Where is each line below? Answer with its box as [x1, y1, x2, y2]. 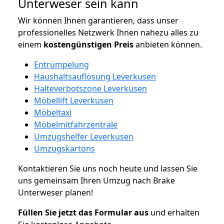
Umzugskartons [34, 142, 95, 154]
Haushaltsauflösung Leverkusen [34, 70, 156, 82]
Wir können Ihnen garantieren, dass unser [18, 14, 178, 26]
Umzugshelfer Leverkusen [34, 130, 133, 142]
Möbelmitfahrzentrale [34, 118, 117, 130]
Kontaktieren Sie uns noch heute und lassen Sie [18, 162, 197, 174]
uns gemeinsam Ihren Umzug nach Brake [18, 174, 175, 186]
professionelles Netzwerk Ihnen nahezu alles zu [18, 26, 198, 38]
